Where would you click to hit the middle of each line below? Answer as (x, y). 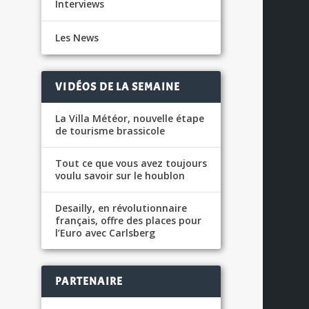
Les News (77, 37)
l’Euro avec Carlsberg (106, 232)
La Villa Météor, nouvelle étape (130, 118)
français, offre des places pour (129, 220)
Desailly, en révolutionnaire (121, 208)
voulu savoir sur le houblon (120, 175)
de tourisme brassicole (110, 130)
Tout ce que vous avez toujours (131, 163)
